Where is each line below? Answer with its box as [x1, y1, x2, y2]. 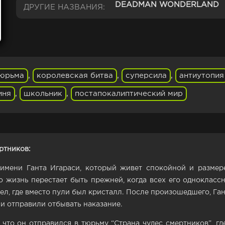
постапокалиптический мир [75, 90, 183, 97]
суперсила [126, 72, 167, 79]
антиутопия [179, 72, 224, 79]
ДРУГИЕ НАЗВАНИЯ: [24, 4, 105, 11]
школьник [24, 90, 62, 97]
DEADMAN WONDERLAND [115, 2, 219, 8]
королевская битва [37, 72, 113, 79]
